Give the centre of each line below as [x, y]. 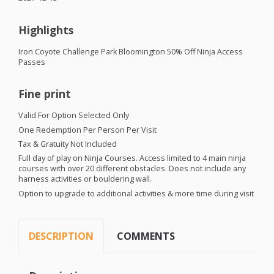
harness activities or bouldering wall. [85, 179]
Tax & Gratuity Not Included [68, 144]
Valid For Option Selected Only [74, 116]
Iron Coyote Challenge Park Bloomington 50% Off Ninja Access [131, 51]
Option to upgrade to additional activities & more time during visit [136, 193]
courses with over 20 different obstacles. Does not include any [132, 169]
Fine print [45, 94]
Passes [32, 62]
